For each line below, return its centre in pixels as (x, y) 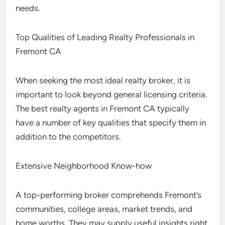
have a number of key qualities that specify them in (111, 123)
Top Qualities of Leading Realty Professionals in (105, 37)
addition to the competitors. (69, 137)
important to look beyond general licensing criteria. (112, 94)
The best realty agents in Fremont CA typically (103, 108)
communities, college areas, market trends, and (104, 209)
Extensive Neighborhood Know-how (84, 166)
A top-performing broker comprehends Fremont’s (109, 195)
